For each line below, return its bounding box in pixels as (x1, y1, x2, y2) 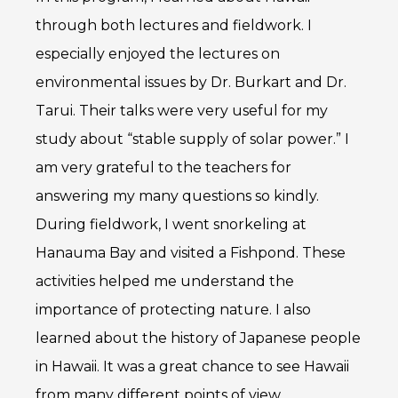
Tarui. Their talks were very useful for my (36, 102, 328, 120)
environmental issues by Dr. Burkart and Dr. (36, 74, 346, 92)
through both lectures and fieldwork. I (36, 17, 312, 35)
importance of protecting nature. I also (36, 301, 311, 319)
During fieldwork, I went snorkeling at (36, 216, 306, 234)
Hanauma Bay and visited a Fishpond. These (36, 244, 346, 262)
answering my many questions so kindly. (36, 187, 319, 205)
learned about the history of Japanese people (36, 330, 361, 347)
